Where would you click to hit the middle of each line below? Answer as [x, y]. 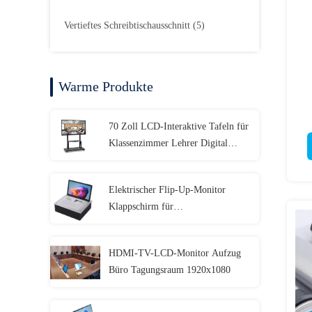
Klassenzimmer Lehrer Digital [168, 143]
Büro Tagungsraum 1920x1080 [170, 270]
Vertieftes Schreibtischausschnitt [127, 25]
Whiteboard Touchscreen [157, 160]
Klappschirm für [141, 206]
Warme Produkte [106, 86]
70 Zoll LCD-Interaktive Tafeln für [179, 126]
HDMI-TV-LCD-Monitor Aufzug [175, 253]
